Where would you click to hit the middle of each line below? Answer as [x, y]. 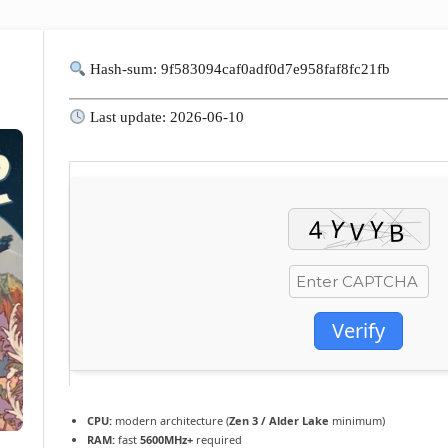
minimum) [357, 421]
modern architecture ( [170, 421]
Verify [358, 331]
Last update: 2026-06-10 [165, 117]
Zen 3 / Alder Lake [279, 421]
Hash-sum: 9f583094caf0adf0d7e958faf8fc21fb [238, 69]
